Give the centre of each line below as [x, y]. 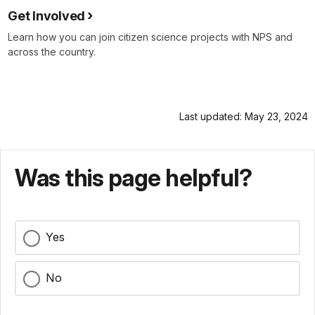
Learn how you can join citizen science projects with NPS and [150, 37]
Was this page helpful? [133, 178]
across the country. [52, 52]
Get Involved [46, 16]
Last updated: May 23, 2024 [244, 117]
